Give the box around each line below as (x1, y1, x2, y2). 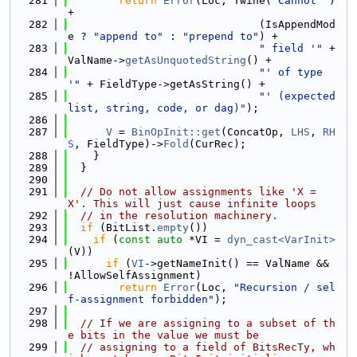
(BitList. (93, 222, 157, 233)
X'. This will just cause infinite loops (68, 198, 316, 210)
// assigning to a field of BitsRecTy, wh (80, 341, 335, 353)
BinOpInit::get (131, 126, 221, 138)
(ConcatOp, (221, 126, 291, 138)
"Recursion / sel (233, 281, 335, 293)
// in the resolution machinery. (80, 210, 278, 222)
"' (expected (259, 90, 335, 102)
